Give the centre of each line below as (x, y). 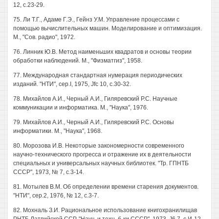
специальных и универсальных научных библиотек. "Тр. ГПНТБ (101, 163)
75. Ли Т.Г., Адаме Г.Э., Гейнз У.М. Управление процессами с (96, 20)
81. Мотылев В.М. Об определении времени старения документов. (106, 187)
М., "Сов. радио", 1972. (44, 37)
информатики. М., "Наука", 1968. (58, 131)
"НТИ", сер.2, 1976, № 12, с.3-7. (56, 196)
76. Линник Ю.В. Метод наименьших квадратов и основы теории (102, 52)
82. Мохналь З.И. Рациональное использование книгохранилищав (105, 210)
